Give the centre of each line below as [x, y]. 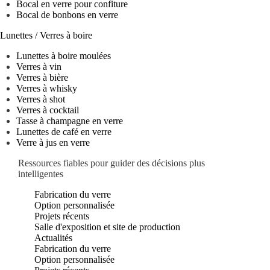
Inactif [30, 168]
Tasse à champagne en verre [70, 121]
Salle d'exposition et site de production [108, 227]
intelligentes [41, 174]
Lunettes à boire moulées [64, 55]
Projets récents [62, 216]
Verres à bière [42, 77]
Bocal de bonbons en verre [67, 14]
